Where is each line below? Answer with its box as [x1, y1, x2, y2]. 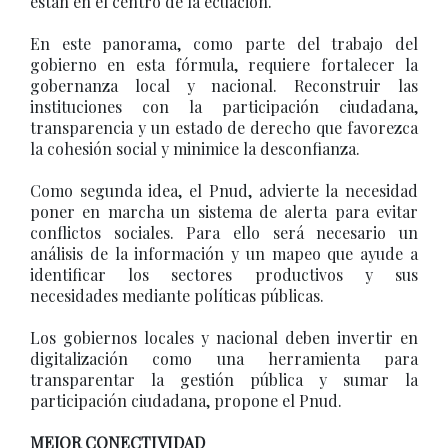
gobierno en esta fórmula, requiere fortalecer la [30, 54, 418, 75]
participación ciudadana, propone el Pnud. [30, 390, 342, 411]
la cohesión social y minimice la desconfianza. [30, 138, 360, 159]
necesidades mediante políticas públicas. [30, 285, 324, 306]
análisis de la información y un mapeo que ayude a [30, 243, 418, 264]
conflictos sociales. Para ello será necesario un [30, 222, 418, 243]
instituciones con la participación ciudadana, [30, 96, 418, 117]
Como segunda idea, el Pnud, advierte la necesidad [30, 180, 418, 201]
